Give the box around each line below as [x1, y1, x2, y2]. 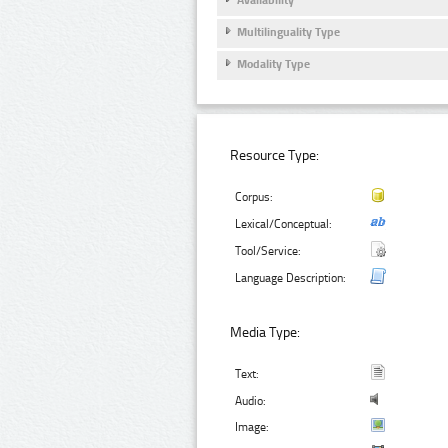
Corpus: [235, 190, 274, 205]
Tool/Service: [235, 244, 302, 259]
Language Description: [235, 271, 347, 286]
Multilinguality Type [237, 25, 340, 40]
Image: [235, 420, 270, 435]
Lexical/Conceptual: [235, 217, 333, 232]
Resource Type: [230, 147, 320, 165]
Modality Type [237, 57, 310, 72]
